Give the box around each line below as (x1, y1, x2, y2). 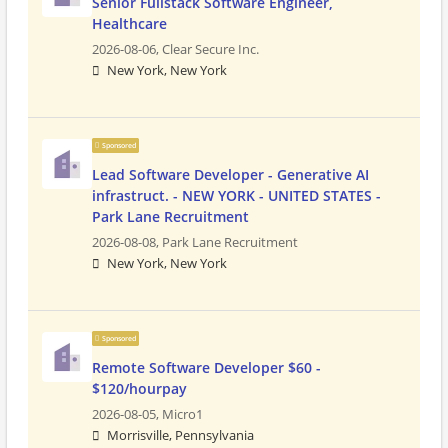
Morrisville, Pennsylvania (107, 427, 254, 444)
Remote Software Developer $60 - (92, 358, 321, 377)
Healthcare (92, 14, 167, 33)
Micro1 (162, 406, 203, 423)
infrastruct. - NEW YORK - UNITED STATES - (92, 186, 381, 205)
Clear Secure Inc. (162, 41, 259, 58)
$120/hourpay (92, 379, 187, 398)
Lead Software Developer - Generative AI (92, 165, 369, 184)
